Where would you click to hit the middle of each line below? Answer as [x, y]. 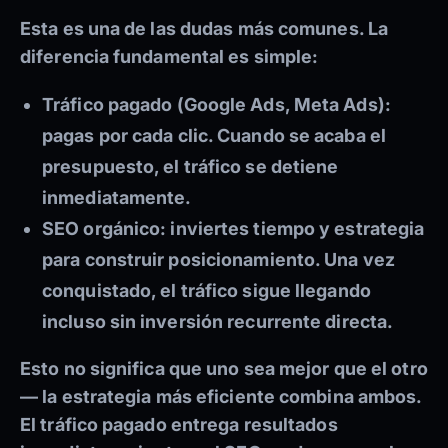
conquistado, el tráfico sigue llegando [206, 291]
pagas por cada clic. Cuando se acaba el [214, 136]
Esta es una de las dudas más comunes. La [204, 29]
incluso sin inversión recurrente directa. [218, 322]
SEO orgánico [101, 229]
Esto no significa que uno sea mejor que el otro [224, 369]
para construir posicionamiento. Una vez [218, 260]
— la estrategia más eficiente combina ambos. [221, 397]
